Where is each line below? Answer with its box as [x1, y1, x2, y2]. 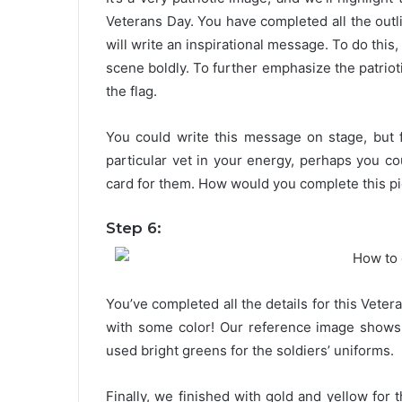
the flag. [106, 83, 157, 100]
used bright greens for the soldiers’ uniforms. [106, 341, 394, 359]
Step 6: [106, 219, 162, 238]
